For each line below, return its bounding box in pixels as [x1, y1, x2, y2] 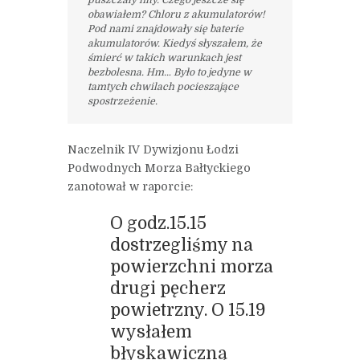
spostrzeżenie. [87, 96, 157, 108]
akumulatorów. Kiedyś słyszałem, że [87, 38, 262, 50]
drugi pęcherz [109, 278, 226, 298]
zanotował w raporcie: [67, 179, 193, 193]
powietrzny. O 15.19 [109, 300, 265, 320]
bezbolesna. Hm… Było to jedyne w [87, 67, 252, 79]
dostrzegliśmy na [109, 235, 253, 255]
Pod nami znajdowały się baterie [87, 23, 243, 35]
